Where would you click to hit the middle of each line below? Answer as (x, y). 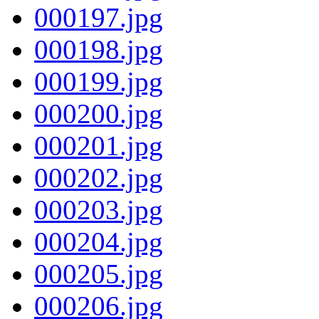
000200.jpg (99, 113)
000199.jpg (99, 81)
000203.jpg (99, 209)
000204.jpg (99, 241)
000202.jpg (99, 177)
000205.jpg (99, 273)
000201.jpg (99, 145)
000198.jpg (99, 49)
